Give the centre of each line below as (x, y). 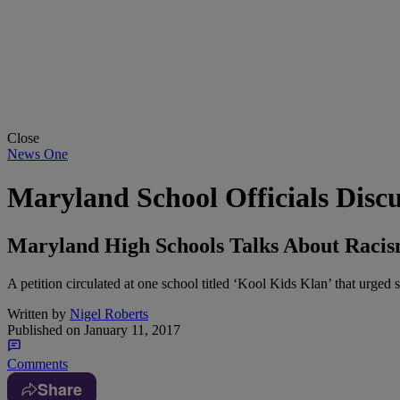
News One (37, 154)
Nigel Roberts (109, 313)
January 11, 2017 (130, 329)
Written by (37, 313)
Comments (37, 363)
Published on (44, 329)
